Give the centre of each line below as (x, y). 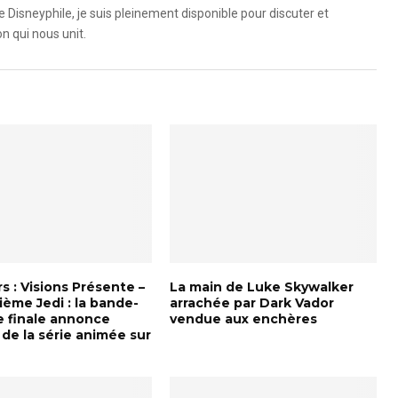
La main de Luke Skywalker (261, 287)
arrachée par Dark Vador (251, 302)
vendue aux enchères (243, 318)
